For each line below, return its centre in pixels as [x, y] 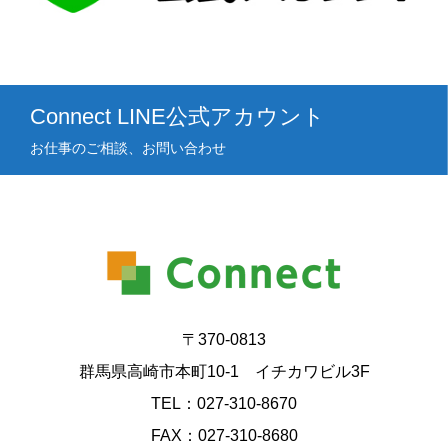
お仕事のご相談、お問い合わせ [128, 147]
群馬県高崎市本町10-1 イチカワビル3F [224, 371]
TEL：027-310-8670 [224, 403]
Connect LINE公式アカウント [177, 116]
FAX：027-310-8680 [224, 435]
